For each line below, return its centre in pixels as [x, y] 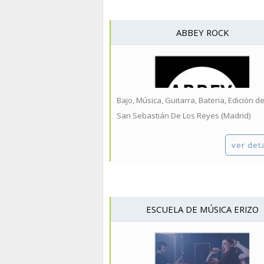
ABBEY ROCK [202, 33]
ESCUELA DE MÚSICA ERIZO [202, 209]
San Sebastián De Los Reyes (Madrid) [184, 115]
